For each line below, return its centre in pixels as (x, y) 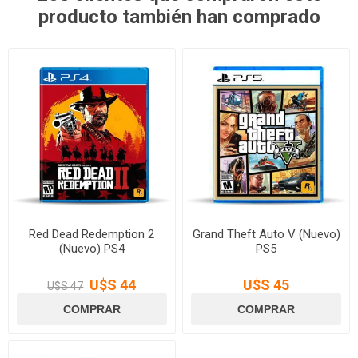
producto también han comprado (179, 16)
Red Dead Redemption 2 (92, 234)
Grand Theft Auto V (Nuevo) (266, 234)
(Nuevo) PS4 (91, 248)
